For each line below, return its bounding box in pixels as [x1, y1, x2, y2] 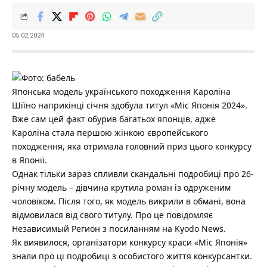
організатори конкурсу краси [70, 236, 194, 248]
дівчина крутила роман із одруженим [76, 181, 231, 193]
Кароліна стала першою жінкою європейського [12, 126, 208, 138]
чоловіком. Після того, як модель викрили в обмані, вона [12, 195, 246, 207]
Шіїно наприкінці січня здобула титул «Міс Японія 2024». [12, 99, 247, 111]
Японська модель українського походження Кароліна [12, 85, 231, 97]
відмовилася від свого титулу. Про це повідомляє [12, 209, 213, 221]
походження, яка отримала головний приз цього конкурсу [12, 140, 252, 152]
